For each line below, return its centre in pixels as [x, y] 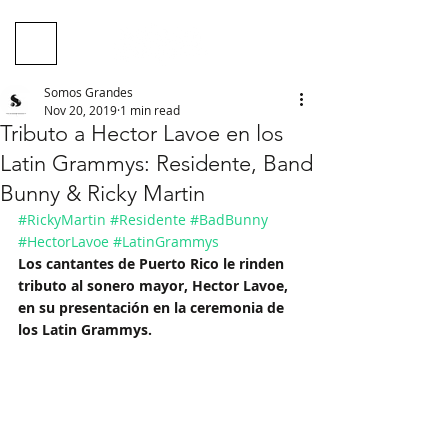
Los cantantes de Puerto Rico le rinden [153, 263]
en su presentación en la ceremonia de [153, 307]
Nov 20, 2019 [80, 110]
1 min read [150, 110]
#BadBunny [229, 219]
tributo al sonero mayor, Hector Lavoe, [155, 285]
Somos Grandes [88, 92]
